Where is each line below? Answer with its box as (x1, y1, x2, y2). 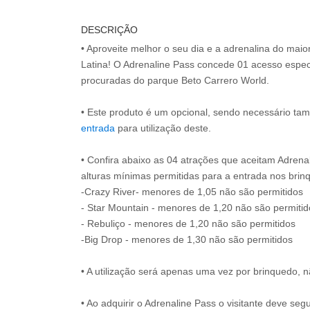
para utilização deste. (115, 122, 211, 134)
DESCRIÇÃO (81, 24, 138, 36)
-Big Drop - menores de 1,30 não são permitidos (81, 234, 293, 246)
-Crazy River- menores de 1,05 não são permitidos (81, 186, 303, 198)
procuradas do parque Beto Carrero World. (81, 75, 269, 86)
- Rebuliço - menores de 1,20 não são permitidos (81, 218, 295, 230)
